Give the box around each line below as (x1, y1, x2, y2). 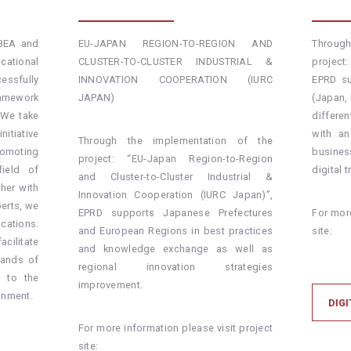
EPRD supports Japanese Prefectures (78, 207, 273, 219)
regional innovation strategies (78, 261, 273, 273)
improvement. (78, 279, 143, 291)
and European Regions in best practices (78, 225, 273, 237)
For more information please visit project (78, 322, 273, 335)
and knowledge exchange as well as (78, 243, 273, 255)
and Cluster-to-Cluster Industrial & (78, 171, 273, 183)
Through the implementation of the (78, 135, 273, 147)
